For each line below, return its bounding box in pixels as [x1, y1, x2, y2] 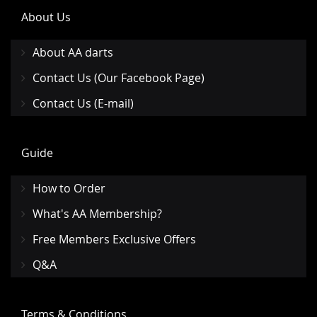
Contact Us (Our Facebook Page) [33, 70, 204, 86]
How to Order [33, 180, 105, 197]
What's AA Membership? [33, 206, 162, 222]
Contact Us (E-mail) [33, 96, 134, 112]
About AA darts [33, 45, 113, 61]
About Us [21, 9, 71, 25]
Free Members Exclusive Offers [33, 231, 196, 248]
